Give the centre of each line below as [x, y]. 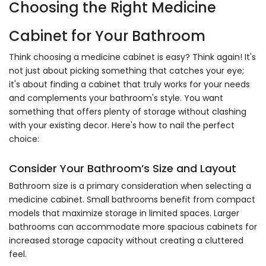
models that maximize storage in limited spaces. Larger [124, 213]
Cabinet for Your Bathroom [107, 36]
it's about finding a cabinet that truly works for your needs [129, 84]
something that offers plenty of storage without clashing [128, 112]
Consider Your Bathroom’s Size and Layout [123, 168]
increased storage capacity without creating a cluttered [126, 240]
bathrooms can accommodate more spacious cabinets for [133, 227]
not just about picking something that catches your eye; [126, 71]
